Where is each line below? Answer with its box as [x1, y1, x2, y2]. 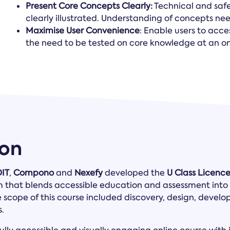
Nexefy [74, 167, 105, 178]
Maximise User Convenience [26, 25, 140, 36]
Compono [13, 167, 54, 178]
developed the [105, 167, 167, 178]
